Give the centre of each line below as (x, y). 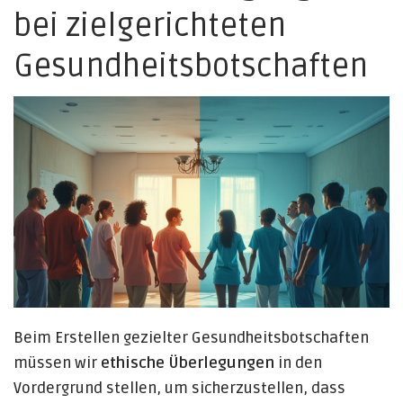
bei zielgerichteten (150, 27)
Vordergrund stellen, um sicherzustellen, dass (179, 389)
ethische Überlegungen (188, 363)
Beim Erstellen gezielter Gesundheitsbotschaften (191, 338)
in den (298, 363)
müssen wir (57, 363)
